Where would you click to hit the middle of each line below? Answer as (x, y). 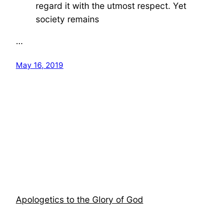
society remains (67, 19)
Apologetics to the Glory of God (80, 199)
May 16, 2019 (40, 65)
